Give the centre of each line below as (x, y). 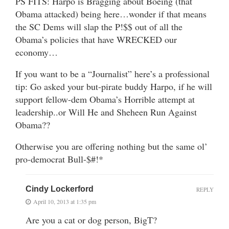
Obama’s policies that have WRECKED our (96, 39)
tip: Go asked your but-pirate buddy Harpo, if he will (114, 86)
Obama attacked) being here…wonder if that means (111, 14)
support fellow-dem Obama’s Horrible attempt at (105, 99)
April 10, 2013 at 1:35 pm (65, 201)
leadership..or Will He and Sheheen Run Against (106, 112)
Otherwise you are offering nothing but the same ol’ (111, 146)
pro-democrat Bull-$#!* (59, 159)
